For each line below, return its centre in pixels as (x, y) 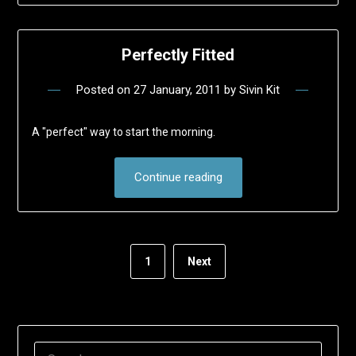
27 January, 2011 (177, 90)
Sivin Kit (259, 90)
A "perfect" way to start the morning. (123, 132)
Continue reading (178, 178)
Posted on (105, 90)
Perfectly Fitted (178, 55)
